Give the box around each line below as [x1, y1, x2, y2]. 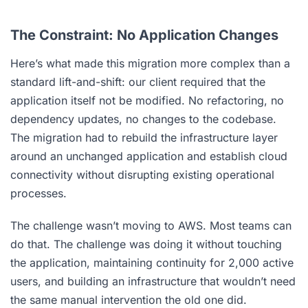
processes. [10, 186, 67, 200]
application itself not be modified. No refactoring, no [10, 93, 284, 107]
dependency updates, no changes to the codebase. [10, 112, 276, 126]
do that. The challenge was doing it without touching [10, 237, 282, 251]
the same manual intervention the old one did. [10, 293, 247, 307]
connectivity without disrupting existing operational [10, 168, 274, 181]
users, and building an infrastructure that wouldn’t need [10, 274, 296, 288]
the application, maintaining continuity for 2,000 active [10, 256, 294, 269]
